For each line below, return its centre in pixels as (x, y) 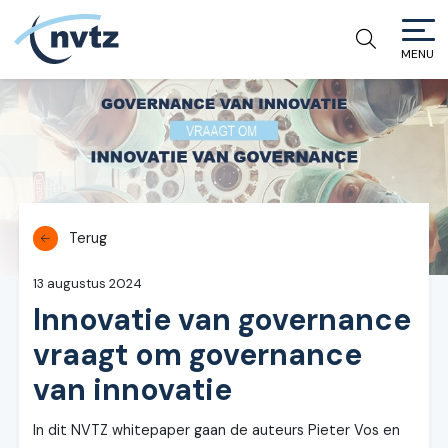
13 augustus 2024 (88, 284)
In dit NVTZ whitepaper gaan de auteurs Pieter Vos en (217, 430)
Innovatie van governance (222, 320)
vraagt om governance (198, 355)
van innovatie (133, 390)
